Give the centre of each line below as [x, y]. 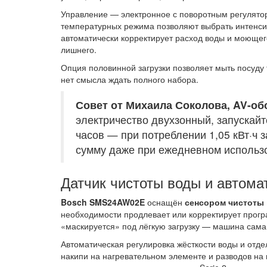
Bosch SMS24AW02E [103, 202]
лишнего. [79, 49]
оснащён [165, 202]
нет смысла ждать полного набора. [130, 79]
